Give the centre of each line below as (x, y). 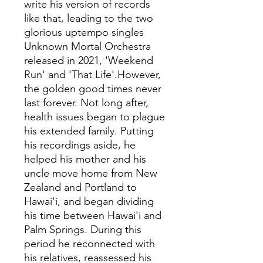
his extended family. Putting (89, 131)
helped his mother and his (85, 159)
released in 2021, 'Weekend (89, 61)
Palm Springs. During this (83, 230)
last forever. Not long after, (86, 103)
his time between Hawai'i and (93, 216)
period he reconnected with (90, 244)
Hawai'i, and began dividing (89, 202)
